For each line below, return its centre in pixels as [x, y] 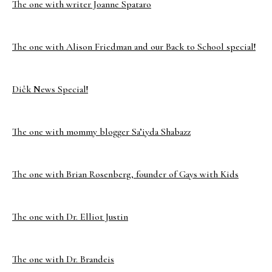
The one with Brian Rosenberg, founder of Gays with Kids [125, 174]
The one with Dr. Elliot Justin [70, 217]
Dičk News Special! [50, 89]
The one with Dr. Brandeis [63, 259]
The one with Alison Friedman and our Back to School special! [134, 47]
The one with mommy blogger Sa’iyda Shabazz [101, 132]
